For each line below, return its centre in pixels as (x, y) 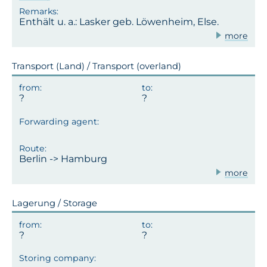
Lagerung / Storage (55, 203)
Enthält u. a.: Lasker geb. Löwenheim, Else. (119, 21)
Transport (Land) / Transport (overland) (97, 66)
